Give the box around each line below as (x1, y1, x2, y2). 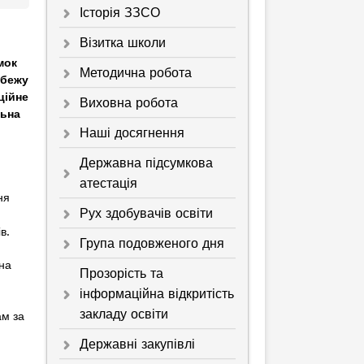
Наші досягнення (79, 123, 184, 141)
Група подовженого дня (79, 234, 224, 252)
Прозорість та (79, 264, 163, 282)
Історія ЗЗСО (79, 3, 160, 21)
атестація (79, 174, 137, 192)
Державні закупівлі (79, 335, 195, 353)
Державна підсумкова (79, 154, 213, 171)
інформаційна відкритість (79, 284, 234, 302)
